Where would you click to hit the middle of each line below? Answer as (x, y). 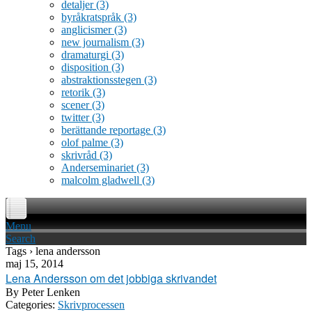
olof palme (86, 142)
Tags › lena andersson (53, 251)
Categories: (30, 305)
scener (77, 105)
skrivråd (80, 155)
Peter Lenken (49, 292)
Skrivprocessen (91, 305)
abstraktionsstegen (103, 80)
